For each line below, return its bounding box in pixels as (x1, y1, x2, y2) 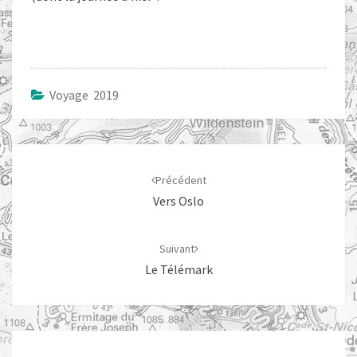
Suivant (159, 241, 194, 256)
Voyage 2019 (49, 87, 119, 103)
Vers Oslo (153, 193, 204, 209)
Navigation (11, 143, 96, 164)
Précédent (155, 173, 206, 187)
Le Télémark (144, 261, 213, 277)
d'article (11, 163, 75, 185)
